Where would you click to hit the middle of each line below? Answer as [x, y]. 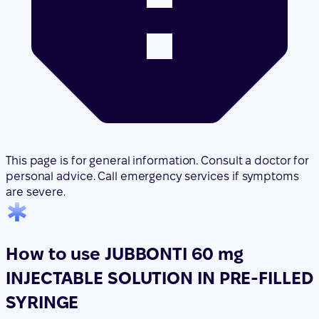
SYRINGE [42, 222]
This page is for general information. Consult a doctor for [158, 80]
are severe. [36, 112]
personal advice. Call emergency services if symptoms [152, 96]
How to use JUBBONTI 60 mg [125, 174]
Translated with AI [53, 256]
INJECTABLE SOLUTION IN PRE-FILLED [159, 198]
